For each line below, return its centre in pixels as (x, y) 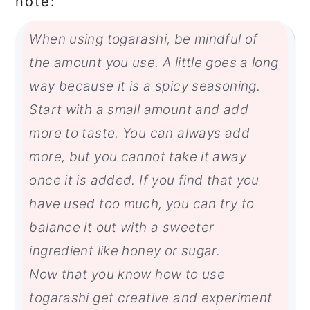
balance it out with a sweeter (122, 227)
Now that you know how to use (127, 274)
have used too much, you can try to (142, 203)
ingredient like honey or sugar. (125, 250)
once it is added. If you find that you (144, 180)
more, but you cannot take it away (138, 156)
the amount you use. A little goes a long (154, 62)
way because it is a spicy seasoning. (145, 86)
